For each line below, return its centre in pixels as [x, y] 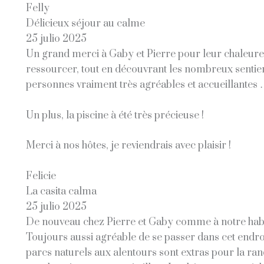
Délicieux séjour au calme [85, 24]
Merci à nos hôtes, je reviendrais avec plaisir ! [128, 146]
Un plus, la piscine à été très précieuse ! [115, 115]
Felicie [41, 176]
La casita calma [61, 191]
